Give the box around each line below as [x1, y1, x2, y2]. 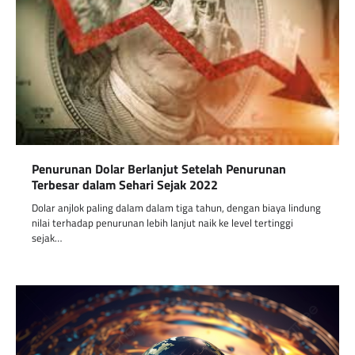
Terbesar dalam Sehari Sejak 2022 [32, 174, 218, 194]
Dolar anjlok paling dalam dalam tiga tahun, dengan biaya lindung [32, 199, 321, 216]
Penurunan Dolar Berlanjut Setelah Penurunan [32, 158, 286, 178]
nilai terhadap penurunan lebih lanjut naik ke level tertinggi [32, 214, 293, 231]
